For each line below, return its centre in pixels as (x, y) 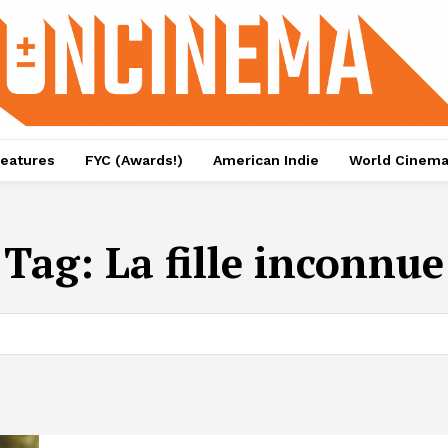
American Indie (265, 160)
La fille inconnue (274, 262)
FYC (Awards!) (133, 160)
